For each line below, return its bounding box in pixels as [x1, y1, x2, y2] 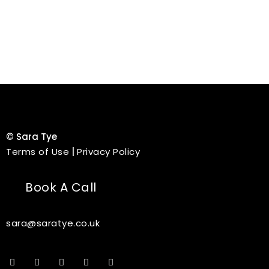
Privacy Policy [77, 145, 140, 158]
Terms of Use [6, 145, 69, 158]
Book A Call [25, 178, 97, 196]
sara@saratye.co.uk [6, 216, 100, 229]
